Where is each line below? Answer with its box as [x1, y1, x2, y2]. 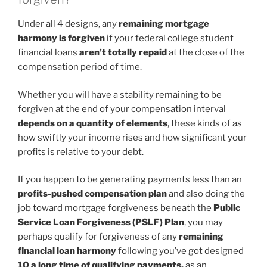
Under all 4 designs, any [18, 18, 119, 30]
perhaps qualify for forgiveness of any [18, 231, 179, 243]
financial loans [18, 47, 79, 58]
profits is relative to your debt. [18, 146, 144, 157]
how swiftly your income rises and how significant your [18, 132, 247, 143]
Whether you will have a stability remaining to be [18, 89, 222, 100]
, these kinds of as [167, 117, 242, 129]
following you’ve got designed [116, 246, 244, 257]
